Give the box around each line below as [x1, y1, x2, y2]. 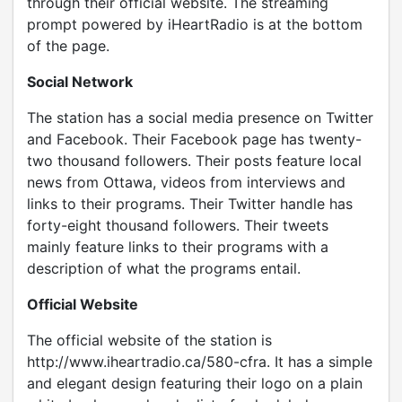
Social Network [27, 73, 133, 91]
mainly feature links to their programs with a [27, 238, 328, 256]
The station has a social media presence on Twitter [27, 109, 373, 127]
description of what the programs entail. [27, 259, 301, 277]
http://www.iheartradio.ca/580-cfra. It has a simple [27, 353, 372, 371]
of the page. [27, 37, 109, 55]
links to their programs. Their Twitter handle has [27, 195, 353, 213]
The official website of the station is [27, 331, 272, 349]
